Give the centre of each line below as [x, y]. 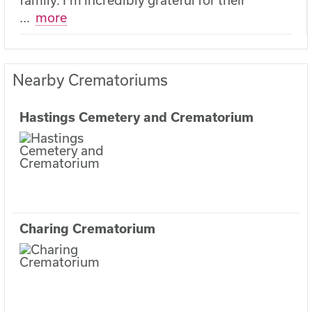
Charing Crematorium [87, 228]
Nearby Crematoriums [90, 80]
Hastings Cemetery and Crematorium [136, 117]
